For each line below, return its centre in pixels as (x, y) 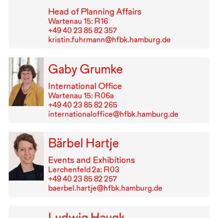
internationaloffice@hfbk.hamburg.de (113, 114)
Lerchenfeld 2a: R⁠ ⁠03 (83, 170)
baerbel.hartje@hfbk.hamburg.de (105, 188)
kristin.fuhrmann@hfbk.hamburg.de (109, 39)
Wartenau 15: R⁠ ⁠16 (78, 21)
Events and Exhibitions (91, 160)
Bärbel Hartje (83, 143)
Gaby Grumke (85, 69)
